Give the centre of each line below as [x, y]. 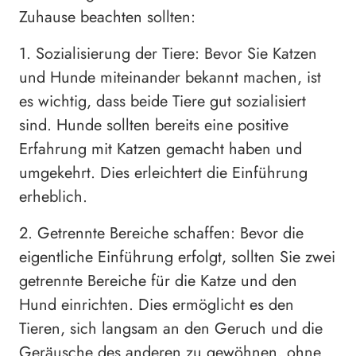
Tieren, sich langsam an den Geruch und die [171, 329]
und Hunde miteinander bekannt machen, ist [170, 78]
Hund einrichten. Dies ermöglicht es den [157, 305]
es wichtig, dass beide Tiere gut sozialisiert [163, 102]
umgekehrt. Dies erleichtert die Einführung [163, 173]
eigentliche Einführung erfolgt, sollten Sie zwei [177, 257]
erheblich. [53, 197]
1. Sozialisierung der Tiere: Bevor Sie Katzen [168, 54]
